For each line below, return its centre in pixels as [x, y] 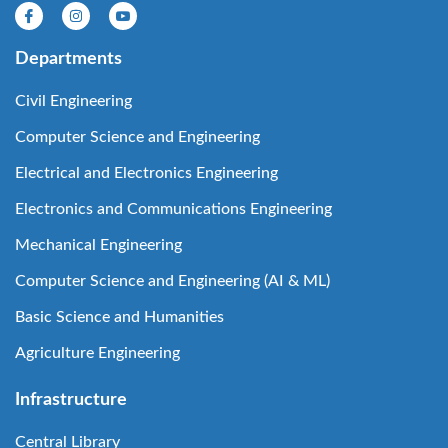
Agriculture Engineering [97, 353]
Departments [68, 59]
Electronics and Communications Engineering [173, 209]
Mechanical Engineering [98, 245]
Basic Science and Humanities [119, 317]
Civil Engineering [73, 101]
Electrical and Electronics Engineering [146, 173]
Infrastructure [71, 400]
